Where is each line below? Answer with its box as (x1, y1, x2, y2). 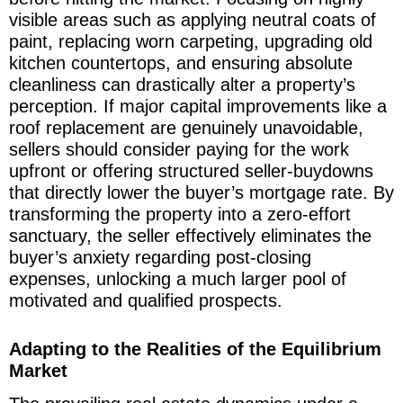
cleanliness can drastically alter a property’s (9, 74, 355, 94)
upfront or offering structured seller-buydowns (9, 160, 373, 181)
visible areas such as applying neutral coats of (9, 9, 376, 30)
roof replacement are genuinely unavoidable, (9, 117, 363, 138)
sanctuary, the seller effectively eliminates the (9, 225, 372, 246)
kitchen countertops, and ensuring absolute (9, 52, 353, 73)
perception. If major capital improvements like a (9, 95, 387, 116)
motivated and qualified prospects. (9, 290, 282, 310)
